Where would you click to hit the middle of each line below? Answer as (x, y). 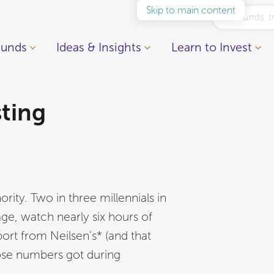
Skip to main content (191, 10)
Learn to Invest (212, 48)
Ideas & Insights (99, 48)
